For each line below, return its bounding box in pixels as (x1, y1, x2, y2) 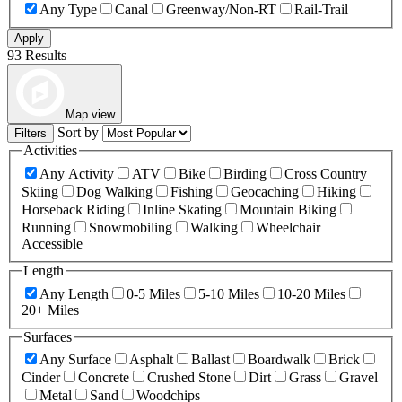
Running (22, 220, 71, 236)
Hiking (317, 184, 356, 200)
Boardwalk (248, 352, 310, 368)
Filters (14, 127, 47, 141)
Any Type (39, 2, 97, 18)
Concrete (78, 370, 129, 386)
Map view (65, 108, 115, 122)
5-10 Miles (198, 285, 259, 301)
